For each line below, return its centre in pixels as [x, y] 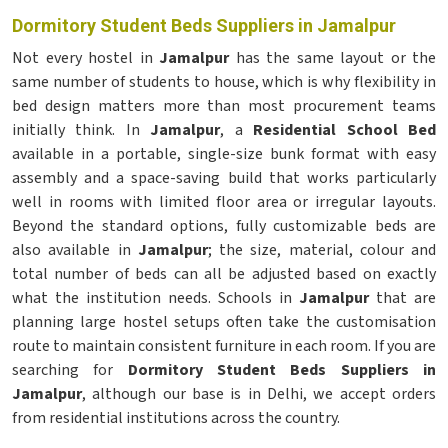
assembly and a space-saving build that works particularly [224, 178]
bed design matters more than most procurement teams [224, 106]
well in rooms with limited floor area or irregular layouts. [224, 202]
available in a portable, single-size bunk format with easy [224, 154]
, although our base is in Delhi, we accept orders [259, 394]
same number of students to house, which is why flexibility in [224, 82]
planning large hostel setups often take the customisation [224, 322]
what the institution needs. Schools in [155, 298]
